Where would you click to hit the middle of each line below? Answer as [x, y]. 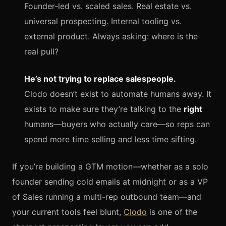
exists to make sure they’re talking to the [104, 109]
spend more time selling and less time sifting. [110, 139]
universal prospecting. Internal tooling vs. [103, 21]
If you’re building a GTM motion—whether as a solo [110, 166]
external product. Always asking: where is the [111, 36]
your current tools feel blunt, [68, 212]
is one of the [172, 212]
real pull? [41, 51]
